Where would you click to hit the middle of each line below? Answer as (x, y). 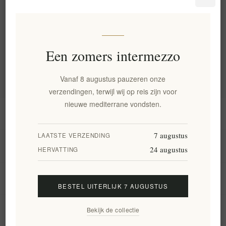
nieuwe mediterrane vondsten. (113, 104)
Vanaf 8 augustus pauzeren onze (113, 79)
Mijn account (113, 146)
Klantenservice (113, 178)
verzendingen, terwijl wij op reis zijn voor (113, 92)
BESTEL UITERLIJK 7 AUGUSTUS (113, 186)
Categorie (34, 30)
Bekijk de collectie (113, 210)
